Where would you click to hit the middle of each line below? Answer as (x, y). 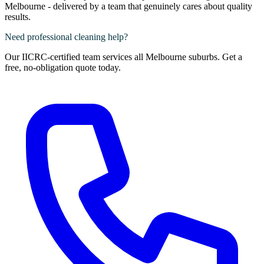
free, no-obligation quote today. (63, 68)
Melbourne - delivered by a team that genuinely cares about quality (128, 6)
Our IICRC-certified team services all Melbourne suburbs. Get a (123, 57)
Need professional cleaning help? (66, 37)
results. (18, 17)
